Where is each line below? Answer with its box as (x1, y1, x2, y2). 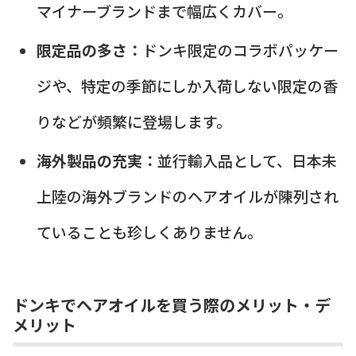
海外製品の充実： (36, 149, 157, 171)
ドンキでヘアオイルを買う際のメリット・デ (13, 293, 331, 317)
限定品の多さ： (36, 39, 142, 61)
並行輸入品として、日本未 (157, 149, 337, 171)
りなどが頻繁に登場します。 (36, 110, 231, 133)
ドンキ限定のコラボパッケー (141, 39, 339, 61)
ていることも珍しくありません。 (36, 220, 262, 242)
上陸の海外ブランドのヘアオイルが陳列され (36, 184, 339, 207)
